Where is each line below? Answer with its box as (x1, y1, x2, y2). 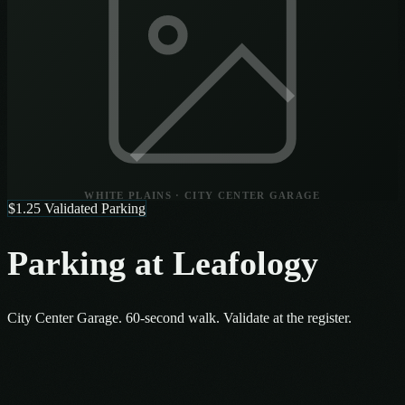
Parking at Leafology (7, 244, 318, 283)
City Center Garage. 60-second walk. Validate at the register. (7, 310, 352, 326)
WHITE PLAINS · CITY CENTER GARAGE (84, 189, 321, 201)
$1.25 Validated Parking (8, 200, 146, 216)
